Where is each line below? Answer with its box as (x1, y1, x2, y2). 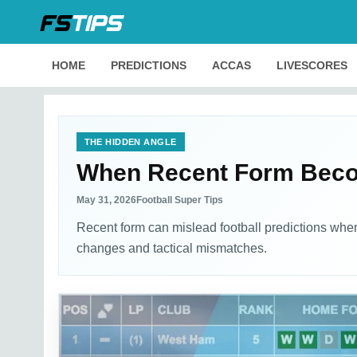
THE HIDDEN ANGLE (84, 137, 177, 147)
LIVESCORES (276, 59, 347, 72)
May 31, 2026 (76, 194, 136, 206)
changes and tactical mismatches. (76, 241, 267, 255)
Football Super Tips (135, 194, 223, 206)
